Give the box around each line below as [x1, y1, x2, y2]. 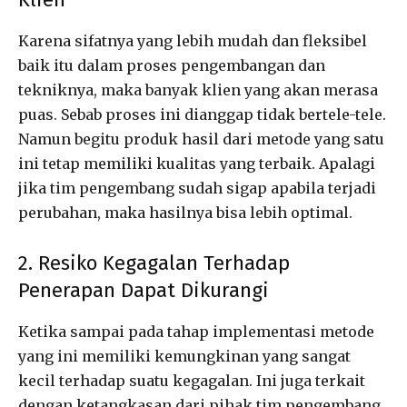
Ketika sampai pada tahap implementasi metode [18, 323, 374, 342]
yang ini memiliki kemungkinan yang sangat [18, 347, 351, 366]
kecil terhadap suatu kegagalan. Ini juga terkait [18, 372, 365, 391]
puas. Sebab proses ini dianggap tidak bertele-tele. [18, 105, 386, 124]
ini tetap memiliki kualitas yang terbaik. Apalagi [18, 154, 375, 174]
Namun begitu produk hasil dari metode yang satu [18, 130, 384, 149]
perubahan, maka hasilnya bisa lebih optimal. [18, 203, 352, 223]
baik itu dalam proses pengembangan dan [18, 56, 325, 75]
